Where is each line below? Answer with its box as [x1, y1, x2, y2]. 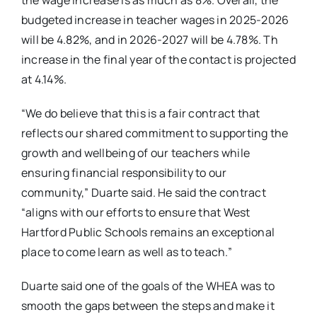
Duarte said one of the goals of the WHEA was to [21, 278, 275, 294]
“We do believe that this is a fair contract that [21, 105, 260, 121]
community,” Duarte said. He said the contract [21, 185, 266, 200]
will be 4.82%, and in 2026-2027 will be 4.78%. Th [21, 32, 278, 47]
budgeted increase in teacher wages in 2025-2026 [21, 12, 289, 28]
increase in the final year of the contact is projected [21, 52, 296, 67]
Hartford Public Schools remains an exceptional [21, 224, 275, 240]
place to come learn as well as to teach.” [21, 244, 232, 260]
